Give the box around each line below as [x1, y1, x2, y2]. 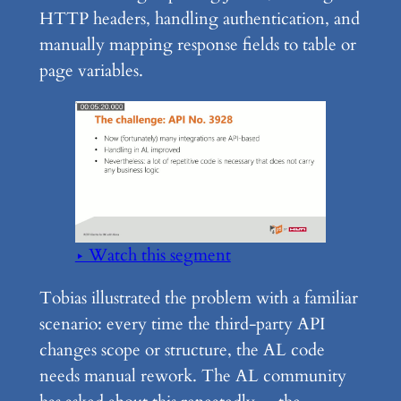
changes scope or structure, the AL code [38, 338, 325, 363]
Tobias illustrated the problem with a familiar [38, 286, 358, 311]
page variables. [38, 59, 143, 83]
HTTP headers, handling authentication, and [38, 7, 360, 31]
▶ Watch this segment [74, 243, 231, 267]
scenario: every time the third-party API [38, 312, 325, 337]
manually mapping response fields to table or [38, 33, 356, 57]
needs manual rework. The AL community [38, 364, 346, 388]
